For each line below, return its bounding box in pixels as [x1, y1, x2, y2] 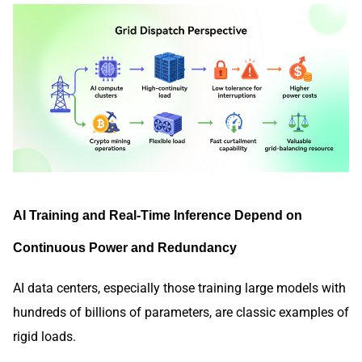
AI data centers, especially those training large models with [13, 280, 346, 297]
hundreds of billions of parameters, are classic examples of [13, 305, 349, 321]
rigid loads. [13, 329, 76, 345]
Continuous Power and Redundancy [13, 239, 237, 255]
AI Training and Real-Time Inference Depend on [13, 207, 302, 222]
